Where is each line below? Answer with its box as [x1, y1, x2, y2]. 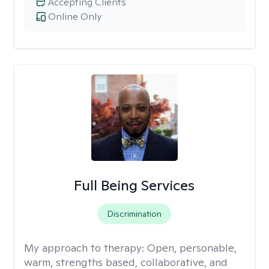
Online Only [48, 10, 101, 23]
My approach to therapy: [24, 241, 147, 255]
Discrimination [107, 208, 162, 219]
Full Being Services [74, 176, 195, 195]
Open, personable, [147, 241, 237, 255]
